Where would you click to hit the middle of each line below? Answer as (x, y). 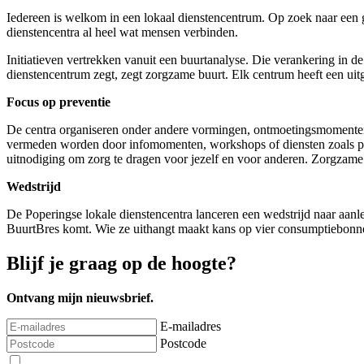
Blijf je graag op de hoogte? (121, 264)
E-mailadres (191, 327)
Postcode (183, 344)
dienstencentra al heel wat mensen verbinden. (122, 32)
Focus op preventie (58, 102)
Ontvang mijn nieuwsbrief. (80, 298)
